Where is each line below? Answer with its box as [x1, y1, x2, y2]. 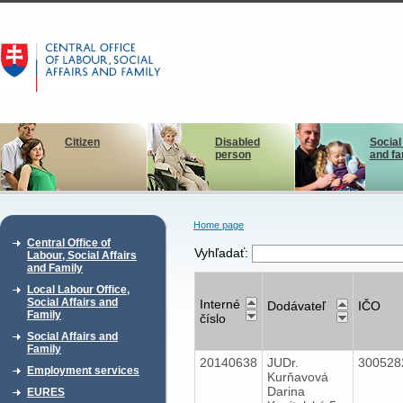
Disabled [214, 136, 260, 148]
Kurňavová [266, 369, 328, 384]
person [214, 148, 251, 161]
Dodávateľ [266, 298, 326, 313]
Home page [193, 219, 244, 230]
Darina [266, 383, 305, 399]
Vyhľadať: [193, 246, 252, 261]
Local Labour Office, [27, 283, 130, 296]
